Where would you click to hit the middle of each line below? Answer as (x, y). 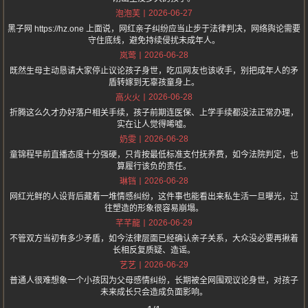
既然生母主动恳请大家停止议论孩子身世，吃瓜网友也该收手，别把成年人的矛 (154, 71)
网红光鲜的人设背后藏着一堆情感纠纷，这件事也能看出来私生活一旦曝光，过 (154, 197)
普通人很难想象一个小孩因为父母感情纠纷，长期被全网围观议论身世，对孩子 (154, 281)
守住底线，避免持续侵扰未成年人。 (154, 41)
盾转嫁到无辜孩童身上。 (154, 83)
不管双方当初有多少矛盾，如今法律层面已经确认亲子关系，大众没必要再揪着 (154, 239)
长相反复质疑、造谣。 (154, 251)
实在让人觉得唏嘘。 (154, 125)
